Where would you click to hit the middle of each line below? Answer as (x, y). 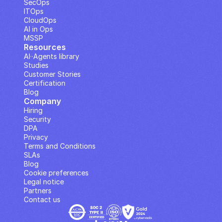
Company (42, 101)
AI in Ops (38, 29)
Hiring (33, 110)
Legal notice (44, 182)
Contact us (42, 199)
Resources (45, 47)
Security (37, 119)
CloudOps (40, 20)
